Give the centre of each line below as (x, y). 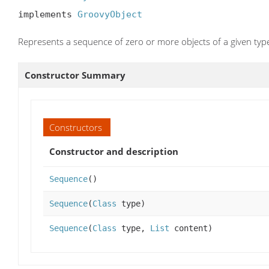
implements (48, 15)
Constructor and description (114, 152)
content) (191, 228)
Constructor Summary (75, 75)
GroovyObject (110, 15)
